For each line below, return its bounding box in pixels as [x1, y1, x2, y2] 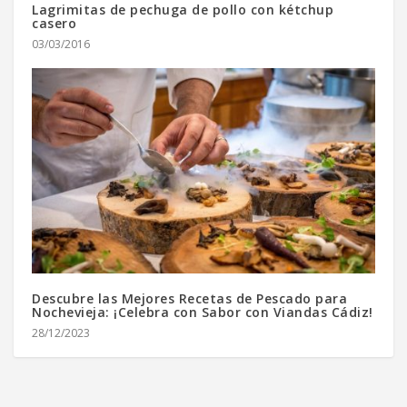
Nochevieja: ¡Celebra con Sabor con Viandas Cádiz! [32, 303, 373, 322]
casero [32, 14, 76, 32]
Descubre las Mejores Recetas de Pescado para [32, 290, 347, 308]
